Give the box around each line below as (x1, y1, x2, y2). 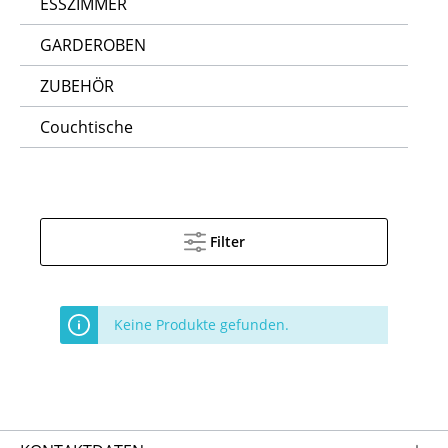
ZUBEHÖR (40, 75, 114, 97)
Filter (209, 232, 245, 251)
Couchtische (40, 116, 133, 138)
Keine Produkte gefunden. (114, 315, 289, 334)
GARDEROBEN (40, 34, 146, 56)
